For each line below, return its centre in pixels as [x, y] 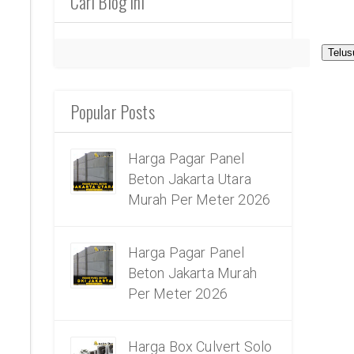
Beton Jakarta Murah [192, 273]
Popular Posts [112, 111]
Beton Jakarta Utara [189, 179]
